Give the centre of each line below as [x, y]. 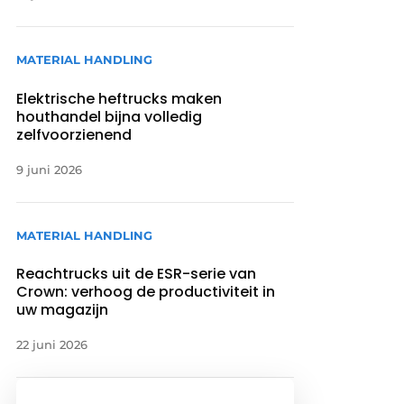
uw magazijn [63, 309]
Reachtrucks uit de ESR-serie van [137, 273]
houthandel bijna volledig [110, 116]
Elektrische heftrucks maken [119, 98]
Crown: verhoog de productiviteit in [146, 291]
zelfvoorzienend [74, 134]
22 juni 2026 [52, 344]
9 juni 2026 [50, 169]
